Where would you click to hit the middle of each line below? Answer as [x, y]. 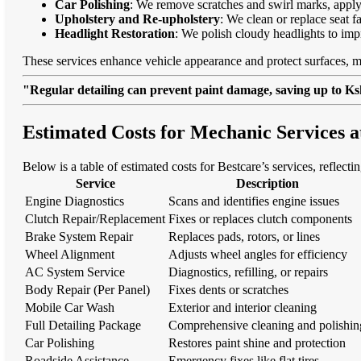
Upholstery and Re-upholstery [137, 19]
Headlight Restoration [115, 33]
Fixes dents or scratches [228, 289]
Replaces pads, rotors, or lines [244, 236]
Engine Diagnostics [75, 201]
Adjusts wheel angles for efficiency [258, 254]
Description [267, 183]
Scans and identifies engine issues [254, 201]
